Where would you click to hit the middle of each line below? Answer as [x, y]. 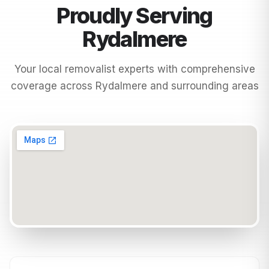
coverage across [53, 86]
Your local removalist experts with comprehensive [134, 69]
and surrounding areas [203, 86]
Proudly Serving [134, 15]
